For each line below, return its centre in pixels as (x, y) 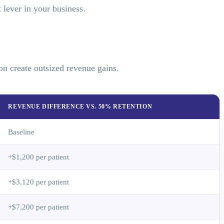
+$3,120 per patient (39, 182)
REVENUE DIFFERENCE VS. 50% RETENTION (80, 107)
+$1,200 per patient (39, 157)
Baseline (21, 132)
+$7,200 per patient (39, 207)
